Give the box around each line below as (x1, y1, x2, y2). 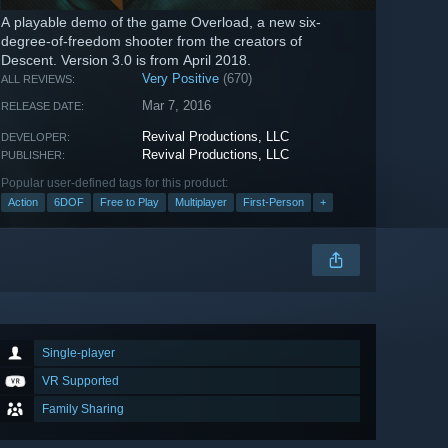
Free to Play (100, 196, 159, 209)
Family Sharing (42, 402, 124, 417)
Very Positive (142, 71, 220, 87)
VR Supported (42, 374, 119, 389)
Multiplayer (175, 196, 227, 209)
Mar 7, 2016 (142, 98, 212, 114)
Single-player (42, 346, 115, 361)
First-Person (243, 196, 304, 209)
